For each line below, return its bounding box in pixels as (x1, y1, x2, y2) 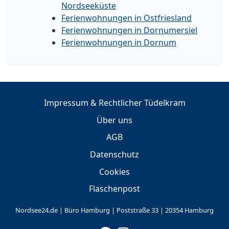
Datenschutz (90, 149, 139, 161)
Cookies (99, 166, 130, 177)
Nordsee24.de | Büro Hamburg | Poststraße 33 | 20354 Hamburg (15, 205, 214, 215)
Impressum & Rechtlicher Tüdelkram (43, 97, 186, 109)
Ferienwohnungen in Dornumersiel (61, 24, 197, 36)
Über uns (97, 114, 132, 126)
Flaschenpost (89, 183, 140, 195)
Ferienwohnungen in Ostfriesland (61, 12, 192, 24)
